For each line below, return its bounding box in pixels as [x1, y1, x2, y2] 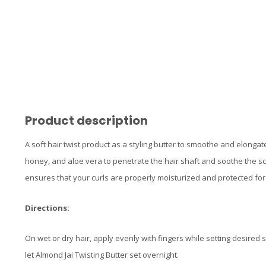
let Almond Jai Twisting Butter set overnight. [25, 249, 179, 261]
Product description [25, 112, 148, 129]
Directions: [25, 202, 69, 213]
